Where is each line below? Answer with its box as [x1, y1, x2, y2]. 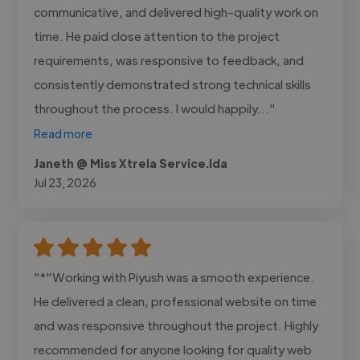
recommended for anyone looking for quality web [34, 341, 313, 357]
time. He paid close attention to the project [34, 27, 280, 43]
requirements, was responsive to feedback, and [34, 51, 305, 67]
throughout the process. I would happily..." [34, 100, 276, 116]
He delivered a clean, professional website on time [34, 292, 317, 309]
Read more [34, 125, 93, 141]
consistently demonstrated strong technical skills [34, 76, 312, 92]
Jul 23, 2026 [34, 174, 97, 190]
